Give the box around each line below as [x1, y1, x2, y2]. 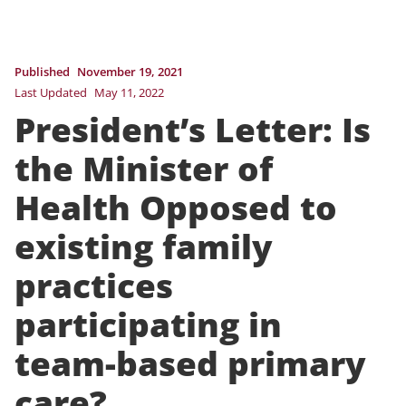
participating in [14, 301, 282, 347]
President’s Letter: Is [14, 106, 371, 152]
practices [14, 262, 173, 308]
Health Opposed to [14, 184, 337, 230]
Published [14, 63, 70, 80]
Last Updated [14, 83, 87, 101]
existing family [14, 223, 273, 269]
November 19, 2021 [77, 63, 183, 80]
